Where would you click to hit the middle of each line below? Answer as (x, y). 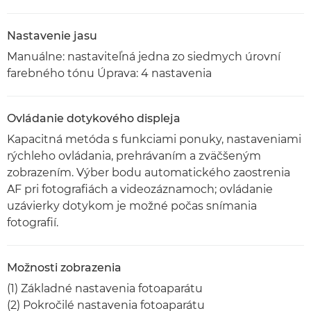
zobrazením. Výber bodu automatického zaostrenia (149, 173)
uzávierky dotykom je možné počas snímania (132, 206)
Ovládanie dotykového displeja (94, 118)
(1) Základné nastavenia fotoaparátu (105, 288)
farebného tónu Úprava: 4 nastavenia (109, 73)
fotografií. (33, 222)
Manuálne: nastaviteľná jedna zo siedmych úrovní (144, 57)
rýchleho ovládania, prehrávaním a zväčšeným (134, 156)
